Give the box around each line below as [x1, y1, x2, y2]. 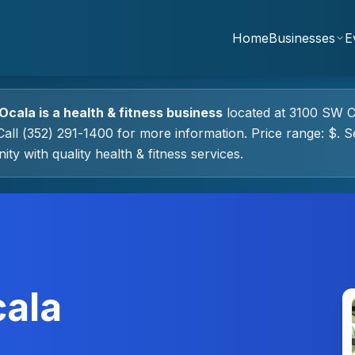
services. [187, 146, 243, 162]
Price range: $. [247, 125, 340, 141]
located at [223, 105, 289, 120]
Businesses [269, 30, 335, 46]
